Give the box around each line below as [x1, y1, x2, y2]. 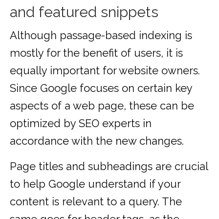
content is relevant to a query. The [10, 195, 182, 208]
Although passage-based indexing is [10, 29, 192, 42]
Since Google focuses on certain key [10, 82, 192, 95]
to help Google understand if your [10, 177, 180, 191]
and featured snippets [10, 3, 158, 21]
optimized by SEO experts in [10, 117, 152, 130]
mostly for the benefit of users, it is [10, 46, 183, 60]
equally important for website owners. [10, 64, 200, 77]
